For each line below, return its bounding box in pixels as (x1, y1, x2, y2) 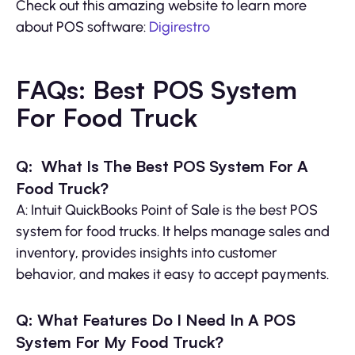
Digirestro (149, 17, 210, 36)
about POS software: (16, 17, 149, 36)
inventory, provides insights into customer (16, 243, 277, 261)
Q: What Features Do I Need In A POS (16, 309, 296, 330)
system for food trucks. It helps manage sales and (16, 222, 330, 240)
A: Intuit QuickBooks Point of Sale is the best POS (16, 200, 318, 219)
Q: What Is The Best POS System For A (16, 155, 308, 176)
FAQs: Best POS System (16, 73, 297, 105)
